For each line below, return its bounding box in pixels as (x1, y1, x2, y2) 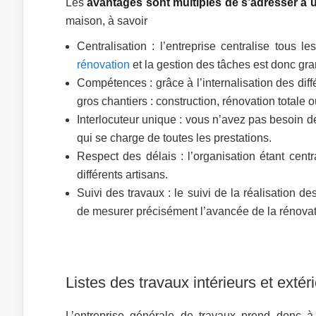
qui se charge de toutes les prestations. (77, 132, 272, 144)
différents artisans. (77, 169, 168, 181)
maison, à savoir (66, 15, 147, 27)
